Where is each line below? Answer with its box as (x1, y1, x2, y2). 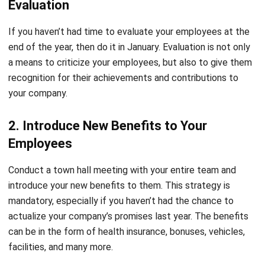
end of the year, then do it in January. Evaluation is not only (8, 7, 250, 18)
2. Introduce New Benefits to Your (8, 83, 207, 99)
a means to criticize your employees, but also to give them (8, 22, 252, 34)
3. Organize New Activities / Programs (8, 237, 231, 253)
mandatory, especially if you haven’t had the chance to (8, 160, 234, 172)
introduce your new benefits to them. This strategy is (8, 145, 230, 157)
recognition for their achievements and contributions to (8, 37, 238, 49)
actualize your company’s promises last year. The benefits (8, 176, 248, 188)
